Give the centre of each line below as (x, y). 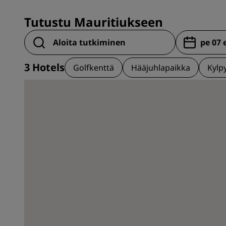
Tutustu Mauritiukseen (94, 22)
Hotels (47, 67)
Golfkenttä (94, 67)
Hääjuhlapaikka (161, 67)
